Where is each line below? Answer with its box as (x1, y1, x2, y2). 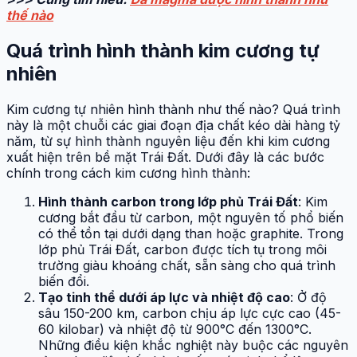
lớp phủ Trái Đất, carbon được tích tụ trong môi (38, 241, 327, 257)
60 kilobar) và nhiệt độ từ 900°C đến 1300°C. (38, 320, 312, 337)
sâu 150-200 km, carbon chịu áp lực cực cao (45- (38, 304, 341, 321)
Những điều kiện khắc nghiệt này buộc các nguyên (38, 336, 348, 353)
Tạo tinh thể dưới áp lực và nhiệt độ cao (38, 288, 290, 305)
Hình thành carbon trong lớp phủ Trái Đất (38, 193, 298, 210)
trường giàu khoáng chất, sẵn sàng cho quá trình (38, 257, 335, 273)
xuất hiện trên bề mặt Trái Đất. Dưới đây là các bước (6, 148, 324, 165)
